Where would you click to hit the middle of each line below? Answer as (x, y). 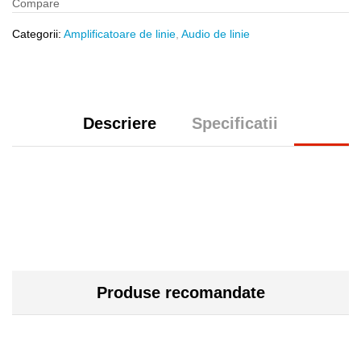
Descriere (120, 123)
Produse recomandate (180, 293)
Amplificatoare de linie (120, 34)
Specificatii (235, 123)
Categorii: (38, 34)
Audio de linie (216, 34)
